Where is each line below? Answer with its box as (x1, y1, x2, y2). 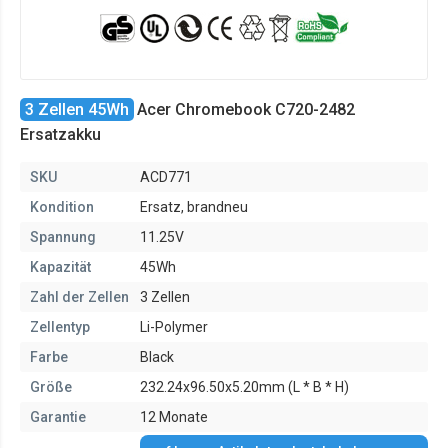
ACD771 (140, 169, 192, 185)
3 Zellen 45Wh (25, 100, 129, 119)
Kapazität (30, 259, 91, 275)
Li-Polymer (140, 319, 208, 335)
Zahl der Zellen (30, 289, 129, 305)
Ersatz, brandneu (140, 199, 248, 215)
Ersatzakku (20, 125, 101, 144)
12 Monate (140, 409, 208, 425)
